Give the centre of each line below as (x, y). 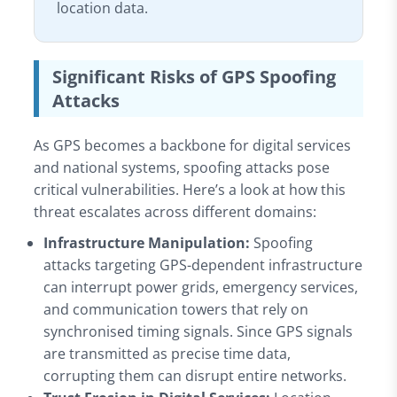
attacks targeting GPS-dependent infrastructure (203, 265)
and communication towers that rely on (176, 309)
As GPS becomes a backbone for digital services (192, 145)
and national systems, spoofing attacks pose (181, 167)
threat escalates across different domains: (175, 211)
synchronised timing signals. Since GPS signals (198, 331)
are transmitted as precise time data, (167, 353)
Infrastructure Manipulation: (147, 242)
